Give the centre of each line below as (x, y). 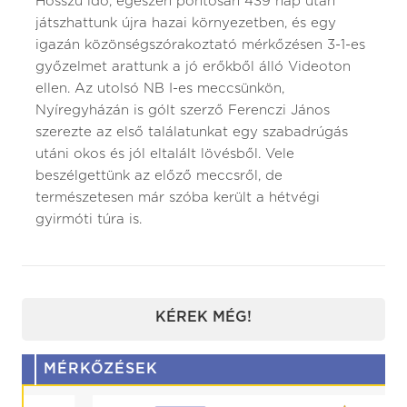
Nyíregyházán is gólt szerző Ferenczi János (183, 111)
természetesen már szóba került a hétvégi (178, 198)
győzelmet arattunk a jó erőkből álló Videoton (193, 67)
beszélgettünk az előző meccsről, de (159, 176)
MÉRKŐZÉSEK (101, 369)
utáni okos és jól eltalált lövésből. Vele (165, 154)
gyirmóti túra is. (89, 220)
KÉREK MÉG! (203, 318)
